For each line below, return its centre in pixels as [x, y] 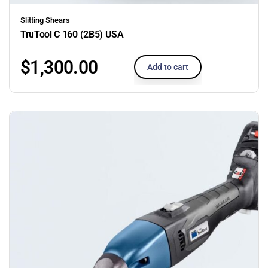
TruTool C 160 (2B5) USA [72, 34]
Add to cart [168, 67]
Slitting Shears [45, 20]
